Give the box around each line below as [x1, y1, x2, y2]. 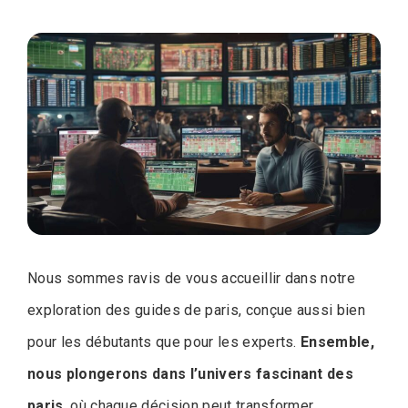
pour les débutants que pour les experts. [27, 332, 301, 351]
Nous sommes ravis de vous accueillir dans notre [27, 269, 356, 287]
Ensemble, [301, 332, 375, 351]
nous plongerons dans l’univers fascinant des [27, 364, 354, 382]
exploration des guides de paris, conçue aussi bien [27, 301, 366, 319]
